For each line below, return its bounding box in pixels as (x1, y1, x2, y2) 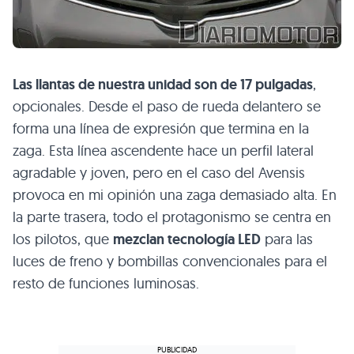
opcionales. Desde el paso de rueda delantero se (13, 96, 321, 115)
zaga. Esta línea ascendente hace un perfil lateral (13, 141, 314, 160)
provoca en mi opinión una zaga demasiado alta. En (13, 185, 337, 204)
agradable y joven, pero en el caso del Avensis (13, 163, 305, 182)
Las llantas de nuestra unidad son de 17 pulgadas (13, 74, 313, 94)
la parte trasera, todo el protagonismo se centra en (13, 207, 331, 226)
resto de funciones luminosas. (13, 273, 199, 292)
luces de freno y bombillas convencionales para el (13, 251, 327, 270)
